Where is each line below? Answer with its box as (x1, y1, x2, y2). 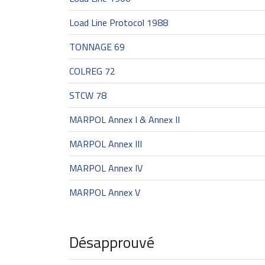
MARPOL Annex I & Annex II (69, 112, 180, 127)
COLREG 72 (69, 64, 115, 78)
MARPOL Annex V (69, 185, 140, 199)
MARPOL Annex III (69, 137, 142, 151)
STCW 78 (69, 88, 106, 102)
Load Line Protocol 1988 (69, 15, 168, 30)
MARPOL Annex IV (69, 161, 143, 175)
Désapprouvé (69, 231, 154, 254)
